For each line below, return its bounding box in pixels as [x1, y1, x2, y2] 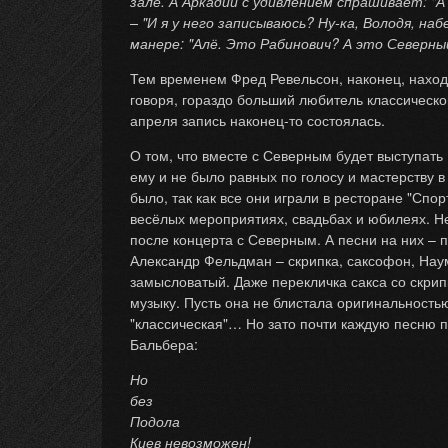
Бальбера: [130, 334, 198, 354]
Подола [130, 411, 180, 431]
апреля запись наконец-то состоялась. [130, 110, 385, 130]
